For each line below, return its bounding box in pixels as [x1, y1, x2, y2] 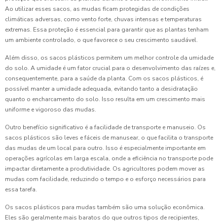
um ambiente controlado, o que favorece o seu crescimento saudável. [5, 36, 198, 44]
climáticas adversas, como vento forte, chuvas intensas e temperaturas [5, 15, 202, 23]
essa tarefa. [5, 185, 37, 193]
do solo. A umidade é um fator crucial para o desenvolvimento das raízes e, [5, 64, 216, 72]
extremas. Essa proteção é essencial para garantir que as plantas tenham [5, 26, 209, 34]
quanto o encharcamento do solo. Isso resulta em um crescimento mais [5, 95, 205, 103]
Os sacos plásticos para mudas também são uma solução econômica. [5, 203, 205, 211]
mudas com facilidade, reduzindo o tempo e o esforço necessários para [5, 175, 206, 183]
